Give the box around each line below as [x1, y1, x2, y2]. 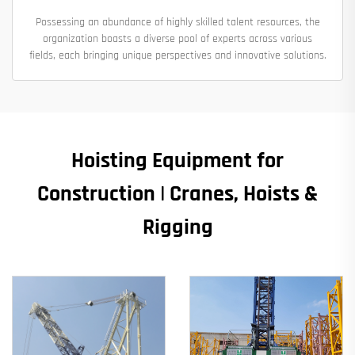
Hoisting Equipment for [71, 146, 284, 175]
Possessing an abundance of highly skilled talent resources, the [35, 14, 320, 29]
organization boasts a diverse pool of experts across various [43, 31, 312, 46]
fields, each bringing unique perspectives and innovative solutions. [29, 48, 326, 63]
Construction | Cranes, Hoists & [37, 179, 318, 208]
